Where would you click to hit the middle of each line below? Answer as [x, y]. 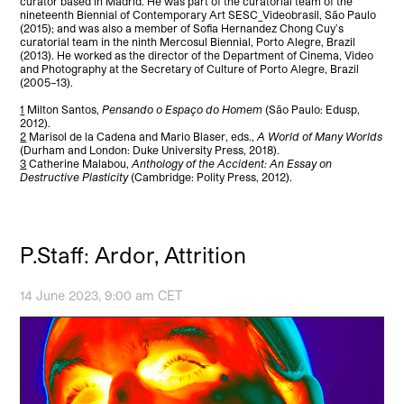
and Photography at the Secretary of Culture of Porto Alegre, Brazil [190, 68]
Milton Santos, [64, 109]
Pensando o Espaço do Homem [183, 109]
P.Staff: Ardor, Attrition [133, 254]
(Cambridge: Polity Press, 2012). [211, 176]
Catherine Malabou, [79, 163]
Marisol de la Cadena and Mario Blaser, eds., [142, 136]
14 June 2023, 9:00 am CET [101, 295]
